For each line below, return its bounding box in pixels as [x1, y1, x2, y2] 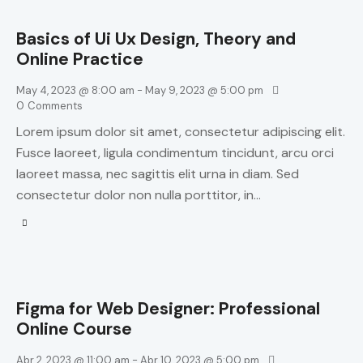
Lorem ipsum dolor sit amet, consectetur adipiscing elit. [16, 122, 345, 140]
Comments [27, 99, 83, 113]
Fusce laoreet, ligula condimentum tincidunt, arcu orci [16, 143, 334, 161]
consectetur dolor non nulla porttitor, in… [16, 186, 261, 203]
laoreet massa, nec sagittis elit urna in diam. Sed [16, 164, 299, 182]
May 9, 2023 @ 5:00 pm [145, 83, 263, 98]
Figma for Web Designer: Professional [16, 297, 320, 321]
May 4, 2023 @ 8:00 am [16, 83, 135, 98]
